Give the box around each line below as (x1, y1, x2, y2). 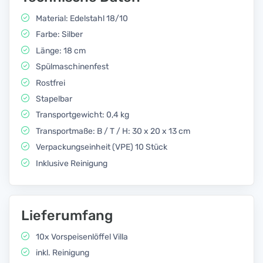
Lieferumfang (21, 207, 113, 224)
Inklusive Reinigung (34, 158, 107, 168)
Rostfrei (34, 77, 65, 88)
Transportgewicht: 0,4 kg (34, 110, 129, 120)
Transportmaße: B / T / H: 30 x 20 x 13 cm (34, 126, 190, 136)
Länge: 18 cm (34, 45, 86, 56)
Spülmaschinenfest (34, 62, 109, 72)
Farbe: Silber (34, 29, 83, 40)
